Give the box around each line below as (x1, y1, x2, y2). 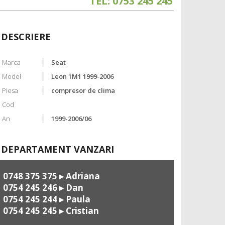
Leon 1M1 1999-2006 (51, 72, 114, 81)
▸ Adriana (57, 170, 100, 182)
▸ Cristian (57, 205, 99, 217)
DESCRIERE (1, 31, 51, 43)
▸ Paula (57, 193, 90, 205)
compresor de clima (51, 86, 115, 95)
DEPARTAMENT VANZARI (1, 143, 114, 156)
